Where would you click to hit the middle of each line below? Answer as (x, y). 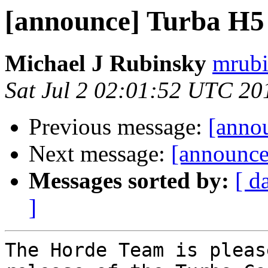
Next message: (100, 154)
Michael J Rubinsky (106, 63)
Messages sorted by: (129, 181)
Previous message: (118, 127)
